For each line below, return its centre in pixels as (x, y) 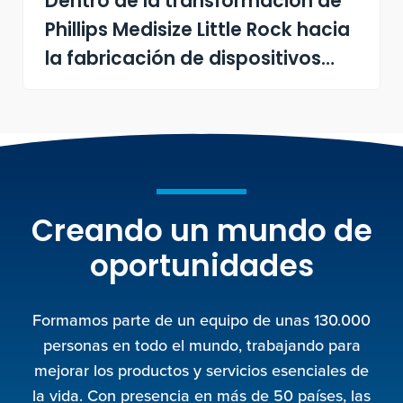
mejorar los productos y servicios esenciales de (201, 371)
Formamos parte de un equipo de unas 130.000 (201, 320)
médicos (86, 90)
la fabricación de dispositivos (184, 61)
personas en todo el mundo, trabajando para (201, 345)
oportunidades (201, 269)
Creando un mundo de (201, 234)
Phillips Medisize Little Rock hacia (198, 32)
